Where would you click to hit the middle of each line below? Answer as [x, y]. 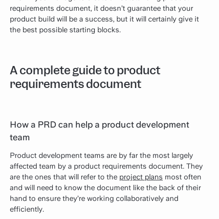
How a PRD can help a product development [99, 124]
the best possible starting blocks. [65, 30]
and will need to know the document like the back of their [105, 187]
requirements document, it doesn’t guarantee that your [101, 8]
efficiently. [27, 209]
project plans [141, 177]
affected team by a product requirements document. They [106, 166]
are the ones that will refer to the [65, 177]
